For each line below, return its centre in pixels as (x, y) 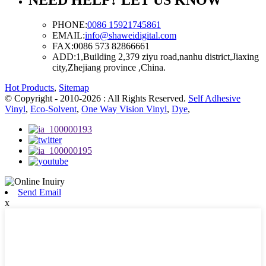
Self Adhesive (214, 99)
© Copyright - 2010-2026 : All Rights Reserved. (96, 99)
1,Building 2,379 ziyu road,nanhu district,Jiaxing (167, 57)
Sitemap (74, 88)
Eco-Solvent (53, 109)
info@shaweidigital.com (131, 36)
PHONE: (70, 25)
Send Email (39, 192)
